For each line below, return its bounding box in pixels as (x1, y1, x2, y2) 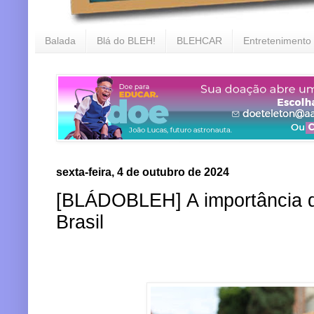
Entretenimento (243, 35, 311, 47)
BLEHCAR (177, 35, 222, 47)
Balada (45, 35, 76, 47)
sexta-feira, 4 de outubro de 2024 (56, 165, 229, 178)
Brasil (56, 212, 104, 233)
